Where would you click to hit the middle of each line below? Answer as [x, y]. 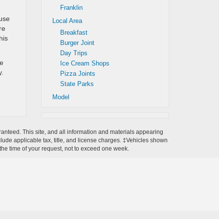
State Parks [77, 84]
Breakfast [74, 33]
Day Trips [74, 53]
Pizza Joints [77, 74]
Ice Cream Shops [85, 63]
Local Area [67, 21]
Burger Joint [77, 43]
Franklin [71, 8]
